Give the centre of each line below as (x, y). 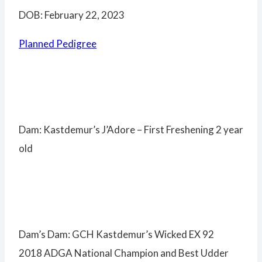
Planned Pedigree (58, 44)
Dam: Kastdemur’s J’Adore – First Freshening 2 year (131, 130)
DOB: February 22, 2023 (72, 15)
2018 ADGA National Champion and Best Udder (124, 253)
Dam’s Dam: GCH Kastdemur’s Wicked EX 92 (116, 235)
